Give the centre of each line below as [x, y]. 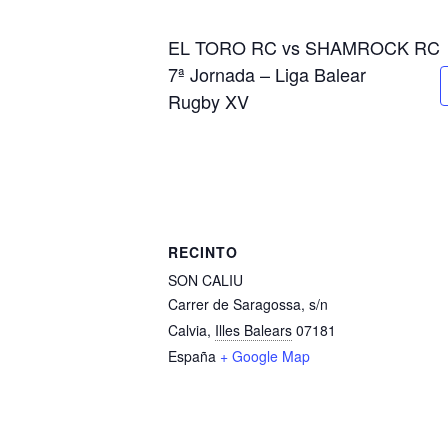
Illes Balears [253, 330]
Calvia [187, 330]
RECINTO [203, 252]
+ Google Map [265, 356]
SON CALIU [205, 280]
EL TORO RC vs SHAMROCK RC [304, 47]
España [192, 356]
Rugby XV [208, 101]
